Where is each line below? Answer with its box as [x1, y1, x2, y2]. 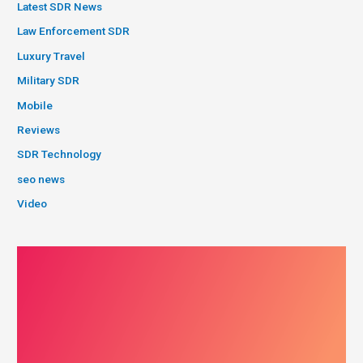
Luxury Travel [17, 49, 86, 62]
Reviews [17, 123, 61, 137]
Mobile [17, 98, 53, 112]
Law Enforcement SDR [17, 24, 130, 38]
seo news [17, 172, 66, 186]
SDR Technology [17, 147, 102, 161]
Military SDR [17, 74, 80, 88]
